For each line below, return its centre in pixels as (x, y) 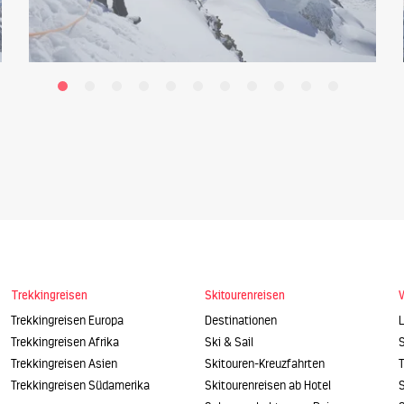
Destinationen (241, 321)
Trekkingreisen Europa (67, 321)
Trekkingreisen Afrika (65, 343)
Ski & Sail (229, 343)
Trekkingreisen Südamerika (80, 386)
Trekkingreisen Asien (64, 364)
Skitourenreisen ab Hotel (268, 386)
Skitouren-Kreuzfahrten (265, 364)
